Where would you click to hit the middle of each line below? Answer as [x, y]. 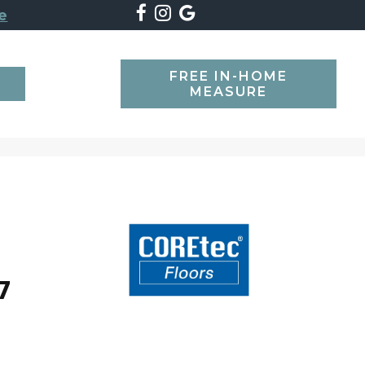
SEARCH [38, 79]
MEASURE [229, 91]
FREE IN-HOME [229, 76]
